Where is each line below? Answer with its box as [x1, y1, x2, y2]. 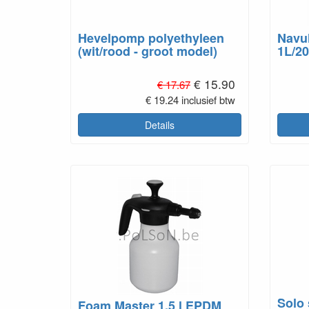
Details [144, 118, 175, 132]
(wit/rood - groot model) [78, 42, 217, 61]
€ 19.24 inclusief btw [146, 92, 235, 108]
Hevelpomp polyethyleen [78, 29, 224, 48]
